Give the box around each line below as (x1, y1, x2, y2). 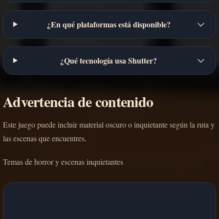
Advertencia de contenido (3, 90, 153, 112)
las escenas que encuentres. (3, 132, 87, 143)
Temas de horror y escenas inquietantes (3, 156, 123, 167)
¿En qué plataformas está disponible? (46, 18, 171, 30)
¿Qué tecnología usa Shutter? (60, 54, 157, 66)
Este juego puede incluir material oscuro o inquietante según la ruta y (3, 119, 215, 130)
